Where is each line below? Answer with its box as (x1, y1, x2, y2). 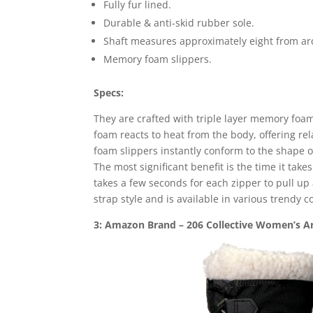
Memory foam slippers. (103, 52, 212, 66)
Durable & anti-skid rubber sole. (103, 15, 255, 29)
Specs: (94, 85, 124, 99)
